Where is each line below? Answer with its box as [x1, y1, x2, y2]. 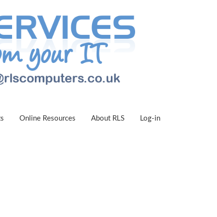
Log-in [140, 115, 160, 123]
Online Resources [19, 115, 76, 123]
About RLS [91, 115, 124, 123]
